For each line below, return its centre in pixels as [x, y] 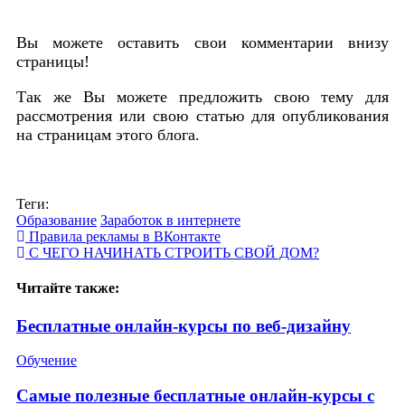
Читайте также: [68, 288]
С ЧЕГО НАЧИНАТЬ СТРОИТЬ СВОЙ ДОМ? [172, 252]
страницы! [53, 61]
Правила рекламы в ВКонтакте [123, 236]
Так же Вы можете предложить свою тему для [202, 96]
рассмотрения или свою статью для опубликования [202, 115]
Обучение [47, 361]
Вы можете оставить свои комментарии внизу [202, 42]
